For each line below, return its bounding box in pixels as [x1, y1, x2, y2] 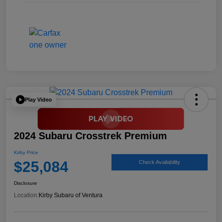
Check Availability [139, 159, 180, 165]
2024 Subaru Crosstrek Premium [14, 130, 167, 142]
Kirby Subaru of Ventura [39, 192, 103, 199]
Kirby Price [14, 150, 38, 156]
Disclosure [14, 180, 37, 186]
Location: [14, 192, 39, 199]
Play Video [25, 96, 52, 103]
